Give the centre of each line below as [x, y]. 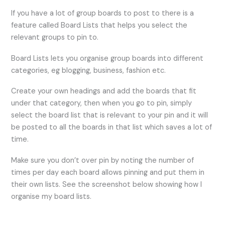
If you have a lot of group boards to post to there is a [103, 14]
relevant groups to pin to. [56, 38]
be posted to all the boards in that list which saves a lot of [112, 128]
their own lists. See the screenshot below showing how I [107, 184]
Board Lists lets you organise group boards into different [107, 58]
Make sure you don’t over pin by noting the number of [103, 160]
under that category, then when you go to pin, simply [102, 103]
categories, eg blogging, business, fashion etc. [90, 70]
